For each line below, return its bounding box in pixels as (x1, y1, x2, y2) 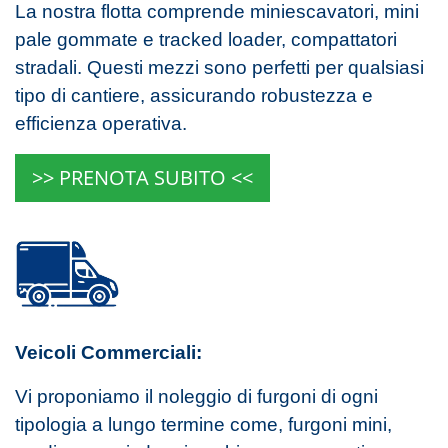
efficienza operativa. (15, 113, 187, 135)
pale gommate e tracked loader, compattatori (15, 29, 397, 51)
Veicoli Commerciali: (15, 341, 202, 363)
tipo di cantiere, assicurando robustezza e (15, 85, 373, 107)
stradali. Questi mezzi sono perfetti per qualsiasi (15, 57, 424, 79)
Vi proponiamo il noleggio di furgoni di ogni (15, 385, 378, 407)
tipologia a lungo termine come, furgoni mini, (15, 413, 392, 435)
